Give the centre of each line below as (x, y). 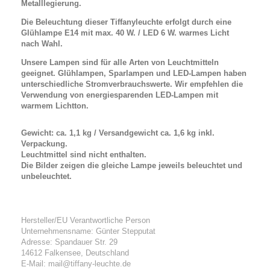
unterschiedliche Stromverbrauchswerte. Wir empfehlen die (132, 84)
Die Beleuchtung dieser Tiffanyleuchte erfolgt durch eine (126, 22)
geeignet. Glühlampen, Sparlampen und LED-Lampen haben (134, 73)
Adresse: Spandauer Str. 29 (69, 242)
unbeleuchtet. (46, 176)
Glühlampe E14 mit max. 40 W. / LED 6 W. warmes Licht (125, 33)
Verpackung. (44, 143)
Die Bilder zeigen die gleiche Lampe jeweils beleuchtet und (132, 165)
